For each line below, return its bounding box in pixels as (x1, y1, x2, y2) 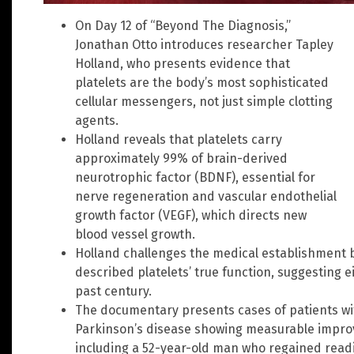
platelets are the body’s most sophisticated (75, 74, 329, 90)
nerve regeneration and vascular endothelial (75, 188, 337, 204)
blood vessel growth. (75, 226, 195, 242)
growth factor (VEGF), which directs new (75, 207, 307, 223)
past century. (75, 283, 152, 299)
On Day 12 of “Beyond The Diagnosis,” (75, 17, 291, 33)
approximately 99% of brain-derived (75, 150, 288, 166)
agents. (75, 112, 119, 128)
